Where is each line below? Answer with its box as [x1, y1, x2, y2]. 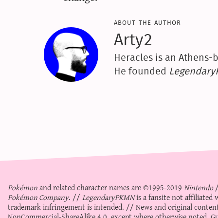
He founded [113, 63, 169, 78]
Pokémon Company [8, 190, 69, 204]
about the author [113, 15, 181, 28]
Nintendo [184, 181, 213, 195]
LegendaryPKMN [82, 190, 134, 204]
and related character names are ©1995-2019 [37, 181, 184, 195]
